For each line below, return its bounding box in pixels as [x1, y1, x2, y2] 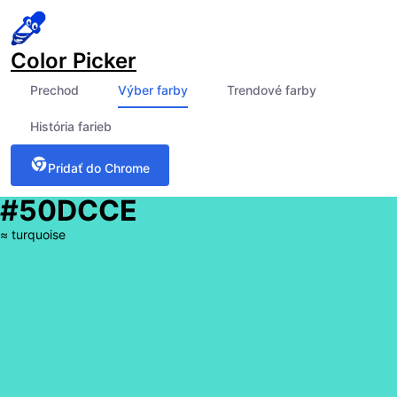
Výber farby [118, 82, 188, 97]
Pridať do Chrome [48, 160, 150, 175]
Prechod [30, 82, 79, 97]
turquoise [12, 227, 66, 242]
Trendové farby [227, 82, 316, 97]
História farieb [30, 119, 112, 134]
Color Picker [11, 48, 136, 74]
